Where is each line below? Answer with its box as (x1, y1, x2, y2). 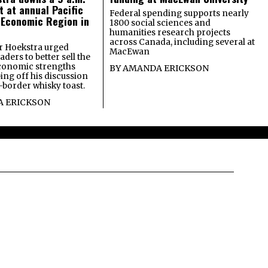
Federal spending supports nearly (109, 8, 249, 19)
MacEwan (109, 47, 150, 57)
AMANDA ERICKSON (123, 63, 209, 74)
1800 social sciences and (109, 18, 211, 29)
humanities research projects (109, 28, 231, 38)
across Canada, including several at (109, 37, 255, 48)
